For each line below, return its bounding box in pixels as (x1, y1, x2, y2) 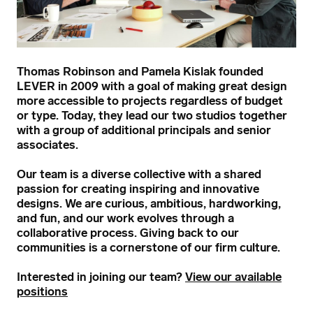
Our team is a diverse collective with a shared (17, 166, 261, 181)
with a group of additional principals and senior (17, 122, 271, 137)
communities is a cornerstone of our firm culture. (17, 240, 283, 254)
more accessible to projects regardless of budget (17, 93, 283, 108)
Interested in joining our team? (17, 269, 185, 284)
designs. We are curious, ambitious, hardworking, (17, 196, 281, 210)
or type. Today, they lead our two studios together (17, 108, 287, 122)
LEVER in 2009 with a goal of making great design (17, 78, 287, 93)
